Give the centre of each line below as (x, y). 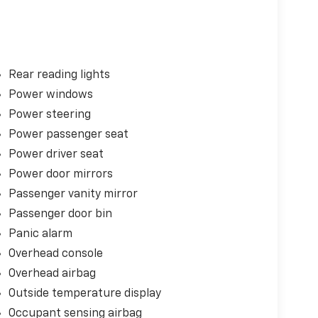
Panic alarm (40, 234)
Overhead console (55, 254)
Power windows (50, 95)
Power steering (49, 115)
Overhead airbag (52, 274)
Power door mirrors (60, 174)
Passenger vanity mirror (73, 194)
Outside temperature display (84, 294)
